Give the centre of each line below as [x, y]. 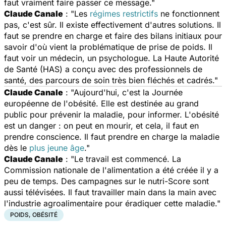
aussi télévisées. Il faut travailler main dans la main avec [110, 192]
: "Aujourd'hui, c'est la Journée [123, 92]
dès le [17, 148]
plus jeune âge [57, 148]
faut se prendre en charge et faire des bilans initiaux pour [113, 36]
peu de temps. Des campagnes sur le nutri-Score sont [106, 181]
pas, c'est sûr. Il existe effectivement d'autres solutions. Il [112, 24]
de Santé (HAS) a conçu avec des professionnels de [103, 69]
